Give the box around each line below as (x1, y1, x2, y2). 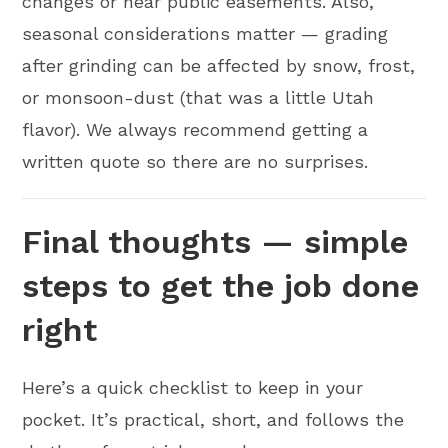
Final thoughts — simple (22, 223, 409, 262)
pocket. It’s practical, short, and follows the (22, 409, 405, 431)
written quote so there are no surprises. (22, 151, 369, 173)
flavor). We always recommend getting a (22, 119, 369, 141)
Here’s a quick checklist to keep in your (22, 377, 364, 399)
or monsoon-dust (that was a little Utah (22, 87, 375, 109)
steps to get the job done (22, 267, 420, 306)
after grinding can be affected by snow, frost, (22, 55, 416, 77)
